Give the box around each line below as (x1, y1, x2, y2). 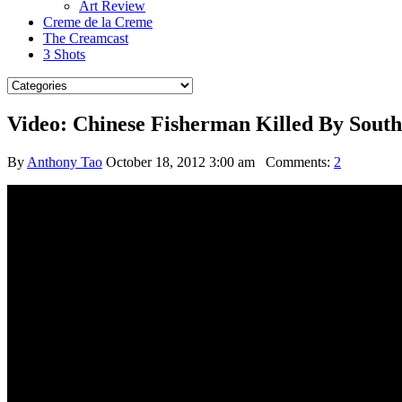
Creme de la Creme (43, 14, 153, 30)
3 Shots (43, 47, 85, 62)
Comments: (255, 153, 334, 170)
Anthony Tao (27, 153, 102, 170)
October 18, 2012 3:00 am (106, 153, 255, 170)
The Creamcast (43, 31, 128, 46)
